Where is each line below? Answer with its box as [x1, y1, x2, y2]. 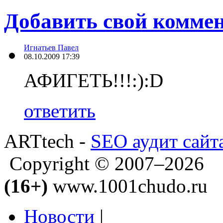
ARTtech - [4, 130, 91, 152]
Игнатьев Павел [24, 43, 79, 52]
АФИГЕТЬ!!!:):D [24, 69, 163, 91]
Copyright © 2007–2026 [4, 152, 204, 174]
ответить [24, 100, 96, 121]
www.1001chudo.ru [48, 175, 208, 197]
